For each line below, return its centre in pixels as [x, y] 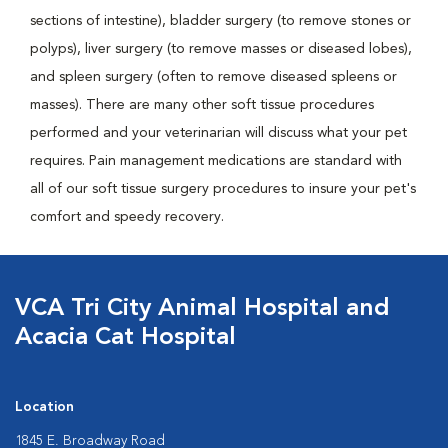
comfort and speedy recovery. [127, 217]
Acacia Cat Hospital [125, 338]
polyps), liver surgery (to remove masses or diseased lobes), [221, 49]
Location [44, 407]
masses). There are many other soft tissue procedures [202, 105]
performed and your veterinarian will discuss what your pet [218, 133]
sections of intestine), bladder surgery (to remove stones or [220, 21]
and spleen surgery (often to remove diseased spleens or [213, 77]
